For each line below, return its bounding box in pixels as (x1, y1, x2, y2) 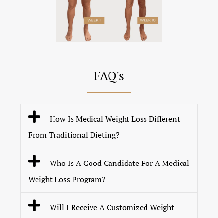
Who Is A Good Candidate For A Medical (49, 158, 189, 169)
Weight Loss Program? (28, 174, 106, 185)
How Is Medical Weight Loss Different (49, 113, 180, 125)
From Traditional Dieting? (28, 129, 120, 141)
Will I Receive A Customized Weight (49, 202, 174, 213)
